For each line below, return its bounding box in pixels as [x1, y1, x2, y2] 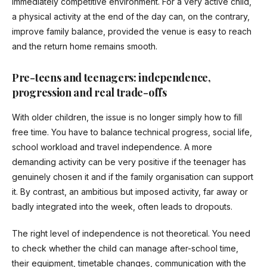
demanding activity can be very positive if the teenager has [12, 157, 246, 167]
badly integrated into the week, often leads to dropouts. [12, 201, 232, 212]
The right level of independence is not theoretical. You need [12, 228, 250, 239]
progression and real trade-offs [12, 85, 167, 100]
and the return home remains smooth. [12, 41, 157, 52]
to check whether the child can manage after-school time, [12, 243, 238, 254]
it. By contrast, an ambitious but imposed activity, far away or [12, 187, 248, 197]
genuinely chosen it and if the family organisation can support [12, 172, 253, 182]
